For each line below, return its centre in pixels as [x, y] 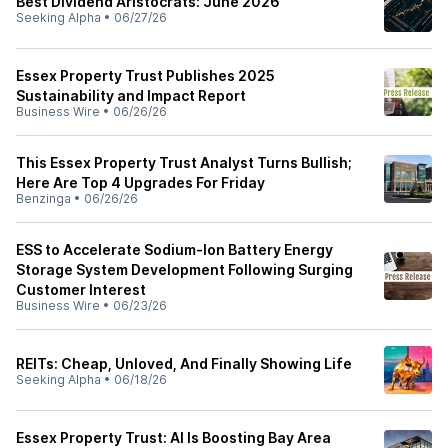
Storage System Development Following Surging [184, 269]
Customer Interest [81, 289]
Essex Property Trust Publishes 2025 [145, 75]
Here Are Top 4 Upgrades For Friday [140, 182]
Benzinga [43, 198]
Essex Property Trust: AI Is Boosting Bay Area [173, 437]
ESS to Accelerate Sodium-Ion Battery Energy [174, 249]
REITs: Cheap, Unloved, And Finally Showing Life [184, 363]
